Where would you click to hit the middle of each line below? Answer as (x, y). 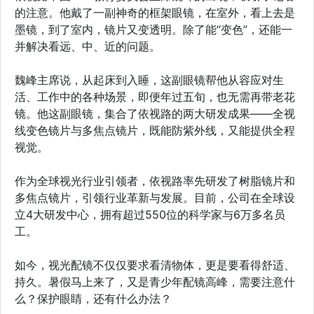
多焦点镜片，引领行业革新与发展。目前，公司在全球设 (155, 197)
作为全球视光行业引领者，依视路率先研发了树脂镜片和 (155, 180)
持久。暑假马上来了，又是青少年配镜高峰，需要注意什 (155, 281)
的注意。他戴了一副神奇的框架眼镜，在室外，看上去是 (155, 12)
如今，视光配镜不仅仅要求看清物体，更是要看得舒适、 (155, 265)
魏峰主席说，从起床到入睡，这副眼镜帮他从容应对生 (149, 80)
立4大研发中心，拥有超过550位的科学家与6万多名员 (150, 214)
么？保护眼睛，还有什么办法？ (93, 298)
